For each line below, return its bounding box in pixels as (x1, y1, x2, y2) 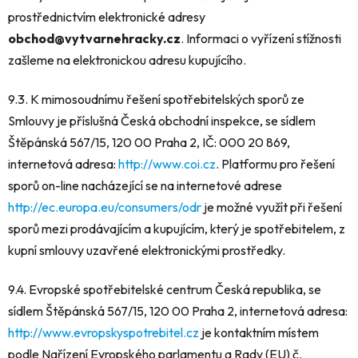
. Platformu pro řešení (216, 155, 335, 172)
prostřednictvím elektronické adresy (8, 8, 205, 25)
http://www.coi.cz (118, 155, 216, 172)
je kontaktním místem (199, 324, 319, 340)
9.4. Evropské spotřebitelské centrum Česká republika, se (8, 280, 321, 297)
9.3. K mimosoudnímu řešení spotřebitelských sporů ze (8, 90, 304, 107)
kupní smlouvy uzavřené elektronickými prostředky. (8, 241, 285, 258)
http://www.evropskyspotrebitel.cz (8, 324, 199, 340)
